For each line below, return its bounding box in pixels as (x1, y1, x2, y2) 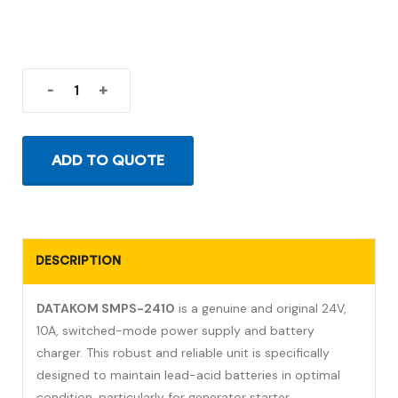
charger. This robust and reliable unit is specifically (36, 345, 330, 362)
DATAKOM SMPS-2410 (36, 300, 175, 317)
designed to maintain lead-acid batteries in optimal (36, 367, 340, 384)
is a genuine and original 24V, (175, 300, 346, 317)
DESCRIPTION (36, 254, 121, 268)
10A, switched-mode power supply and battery (36, 322, 314, 339)
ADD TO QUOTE (52, 153, 164, 170)
